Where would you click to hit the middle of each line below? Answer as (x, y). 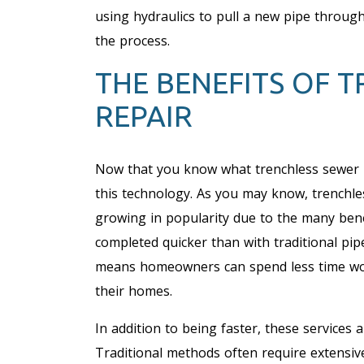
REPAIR (144, 115)
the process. (132, 40)
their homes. (134, 290)
